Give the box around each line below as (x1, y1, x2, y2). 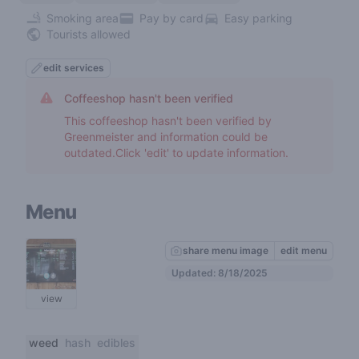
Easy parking (224, 11, 292, 25)
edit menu (280, 244, 327, 256)
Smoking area (46, 11, 119, 25)
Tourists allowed (46, 27, 131, 41)
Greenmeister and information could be (64, 130, 268, 143)
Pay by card (139, 11, 204, 25)
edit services (43, 62, 104, 74)
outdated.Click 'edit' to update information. (64, 146, 288, 159)
